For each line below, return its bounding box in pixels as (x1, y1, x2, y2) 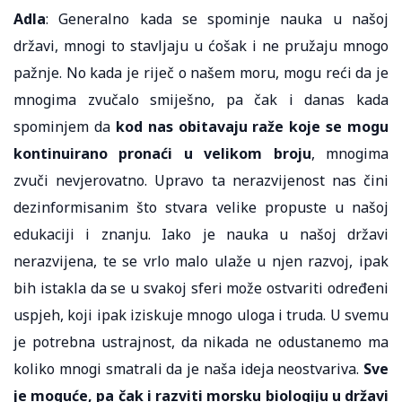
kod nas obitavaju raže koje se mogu (109, 116, 389, 136)
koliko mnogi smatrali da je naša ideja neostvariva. (13, 358, 363, 379)
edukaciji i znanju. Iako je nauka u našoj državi (13, 223, 389, 244)
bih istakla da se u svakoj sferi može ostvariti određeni (13, 277, 389, 298)
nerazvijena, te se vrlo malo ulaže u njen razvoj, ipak (13, 250, 389, 271)
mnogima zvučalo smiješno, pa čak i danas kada (13, 89, 389, 109)
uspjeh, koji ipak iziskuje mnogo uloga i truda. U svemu (13, 304, 389, 325)
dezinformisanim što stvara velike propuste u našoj (13, 197, 389, 217)
